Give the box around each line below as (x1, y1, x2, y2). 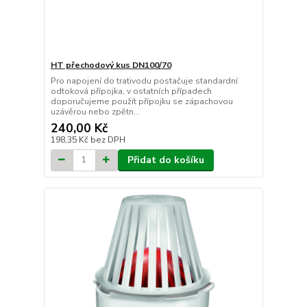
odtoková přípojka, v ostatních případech (50, 85, 212, 97)
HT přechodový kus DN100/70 (50, 59, 171, 71)
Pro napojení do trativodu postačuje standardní (50, 75, 238, 86)
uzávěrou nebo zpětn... (50, 106, 140, 117)
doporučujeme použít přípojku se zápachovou (50, 95, 233, 107)
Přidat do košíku (127, 153, 204, 167)
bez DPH (90, 134, 125, 145)
